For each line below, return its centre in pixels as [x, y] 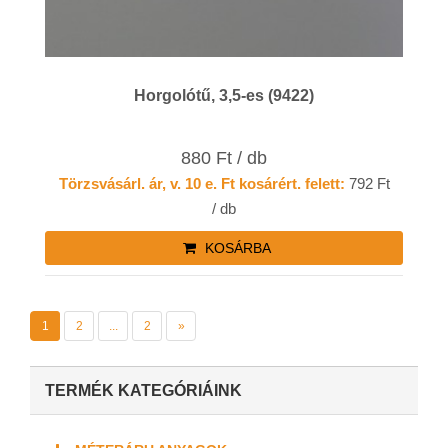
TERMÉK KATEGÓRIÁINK [143, 391]
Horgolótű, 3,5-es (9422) [224, 95]
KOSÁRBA [235, 248]
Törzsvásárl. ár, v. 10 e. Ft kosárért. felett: [201, 184]
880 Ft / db [224, 158]
